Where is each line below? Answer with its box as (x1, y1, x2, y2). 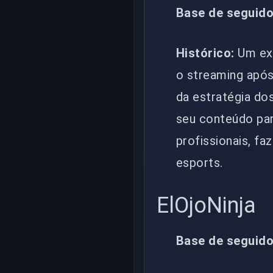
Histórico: (176, 45, 235, 60)
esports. (176, 155, 223, 170)
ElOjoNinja (157, 192, 256, 218)
